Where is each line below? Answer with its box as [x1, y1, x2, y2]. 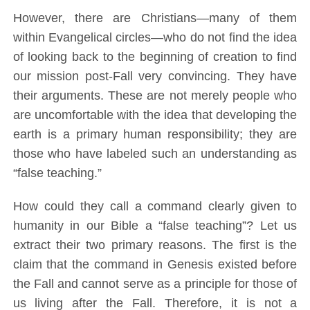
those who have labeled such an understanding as [12, 147, 298, 161]
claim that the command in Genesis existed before [12, 257, 298, 272]
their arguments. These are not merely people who [12, 89, 298, 103]
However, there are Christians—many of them [12, 11, 298, 26]
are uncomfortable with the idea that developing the [12, 108, 298, 122]
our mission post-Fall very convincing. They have [12, 69, 298, 84]
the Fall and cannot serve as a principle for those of [12, 277, 298, 291]
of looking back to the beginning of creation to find [12, 50, 298, 64]
